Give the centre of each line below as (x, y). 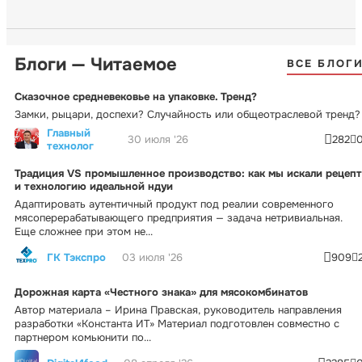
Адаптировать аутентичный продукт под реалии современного (174, 204)
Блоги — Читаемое (96, 64)
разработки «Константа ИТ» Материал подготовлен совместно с (177, 323)
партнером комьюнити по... (83, 337)
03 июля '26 (152, 258)
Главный (69, 133)
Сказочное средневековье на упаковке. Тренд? (136, 96)
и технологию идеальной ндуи (94, 186)
